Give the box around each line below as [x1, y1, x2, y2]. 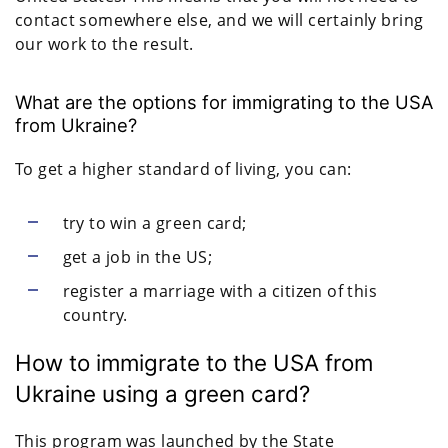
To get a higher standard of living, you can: [15, 157, 352, 180]
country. [62, 303, 133, 326]
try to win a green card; [62, 211, 247, 234]
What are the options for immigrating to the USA [15, 90, 433, 113]
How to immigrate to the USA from [15, 348, 373, 376]
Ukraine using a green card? [15, 379, 310, 407]
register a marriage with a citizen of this [62, 279, 378, 302]
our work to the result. [15, 32, 199, 55]
